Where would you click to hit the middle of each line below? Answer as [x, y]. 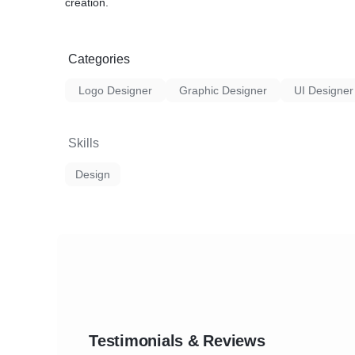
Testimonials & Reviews [177, 341]
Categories [99, 59]
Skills [84, 143]
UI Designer [324, 90]
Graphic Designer [223, 90]
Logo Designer [115, 90]
